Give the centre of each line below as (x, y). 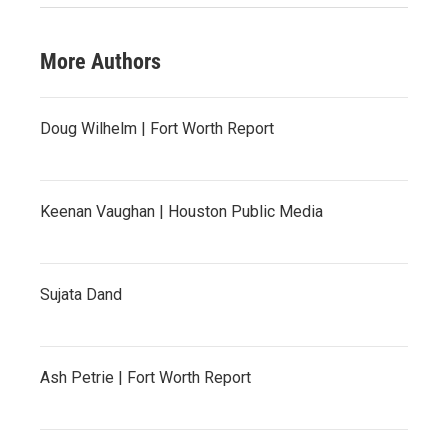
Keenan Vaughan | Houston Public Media (181, 211)
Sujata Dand (81, 294)
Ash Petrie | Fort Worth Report (145, 377)
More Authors (100, 61)
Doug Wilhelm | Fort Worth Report (157, 128)
